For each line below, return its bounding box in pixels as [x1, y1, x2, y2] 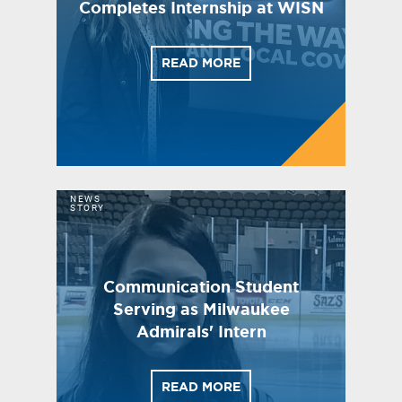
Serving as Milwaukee [112, 299, 290, 318]
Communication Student [103, 276, 299, 295]
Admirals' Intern [135, 321, 267, 340]
